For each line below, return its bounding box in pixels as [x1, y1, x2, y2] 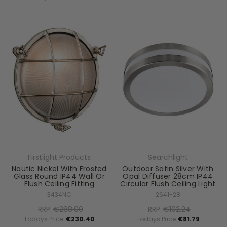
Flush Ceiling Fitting [24, 178, 94, 189]
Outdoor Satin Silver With [122, 163, 214, 174]
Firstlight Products [27, 152, 91, 162]
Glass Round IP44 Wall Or [13, 171, 105, 181]
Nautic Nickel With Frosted [12, 163, 107, 174]
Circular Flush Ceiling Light [120, 178, 216, 189]
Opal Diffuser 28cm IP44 [123, 171, 213, 181]
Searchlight [147, 152, 188, 162]
